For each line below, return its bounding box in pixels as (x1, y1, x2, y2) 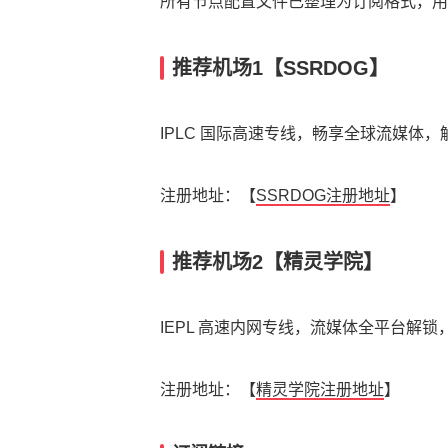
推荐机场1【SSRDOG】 (172, 57, 389, 79)
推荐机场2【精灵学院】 (172, 251, 383, 273)
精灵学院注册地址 (256, 381, 384, 398)
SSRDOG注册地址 (256, 187, 390, 204)
